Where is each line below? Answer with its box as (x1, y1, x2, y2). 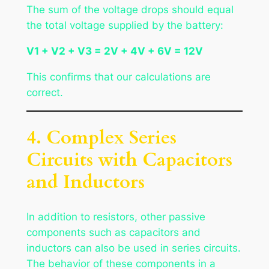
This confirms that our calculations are (26, 70, 211, 83)
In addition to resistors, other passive (26, 211, 205, 223)
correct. (26, 86, 63, 98)
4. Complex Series (26, 125, 177, 151)
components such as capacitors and (26, 226, 201, 239)
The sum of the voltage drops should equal (26, 4, 234, 16)
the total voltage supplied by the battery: (26, 19, 223, 32)
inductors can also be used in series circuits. (26, 242, 241, 255)
